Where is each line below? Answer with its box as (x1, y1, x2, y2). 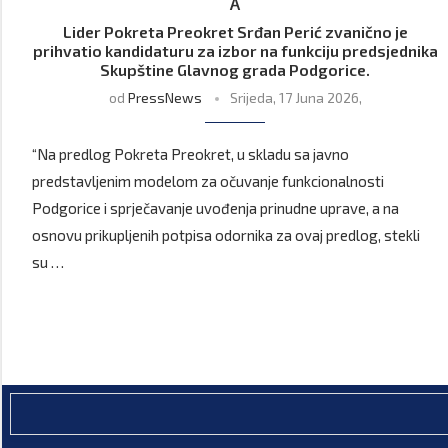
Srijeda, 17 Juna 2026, (229, 89, 362, 107)
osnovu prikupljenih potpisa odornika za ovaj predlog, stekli (32, 226, 420, 245)
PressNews (127, 89, 202, 107)
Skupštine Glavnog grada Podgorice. (100, 60, 371, 80)
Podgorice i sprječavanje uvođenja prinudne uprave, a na (32, 199, 399, 218)
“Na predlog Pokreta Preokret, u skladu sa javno (32, 145, 349, 164)
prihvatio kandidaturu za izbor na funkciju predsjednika (32, 41, 438, 61)
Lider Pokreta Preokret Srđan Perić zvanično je (62, 22, 408, 42)
